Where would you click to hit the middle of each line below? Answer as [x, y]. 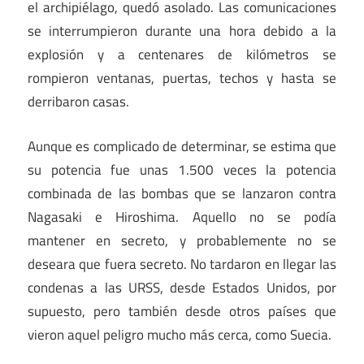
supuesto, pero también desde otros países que [182, 311]
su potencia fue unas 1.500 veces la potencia [182, 169]
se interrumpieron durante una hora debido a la [182, 31]
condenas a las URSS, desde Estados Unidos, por [182, 287]
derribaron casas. [78, 102]
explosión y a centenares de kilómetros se [182, 55]
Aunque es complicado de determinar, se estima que [182, 146]
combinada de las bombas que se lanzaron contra [182, 193]
